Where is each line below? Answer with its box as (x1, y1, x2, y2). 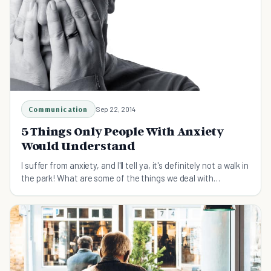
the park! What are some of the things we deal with (21, 172, 214, 183)
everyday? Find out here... (21, 184, 117, 196)
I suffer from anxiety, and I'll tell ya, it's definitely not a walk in (21, 159, 249, 171)
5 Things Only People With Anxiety (21, 123, 224, 139)
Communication (28, 104, 88, 114)
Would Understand (21, 138, 135, 153)
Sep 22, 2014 (95, 104, 135, 113)
